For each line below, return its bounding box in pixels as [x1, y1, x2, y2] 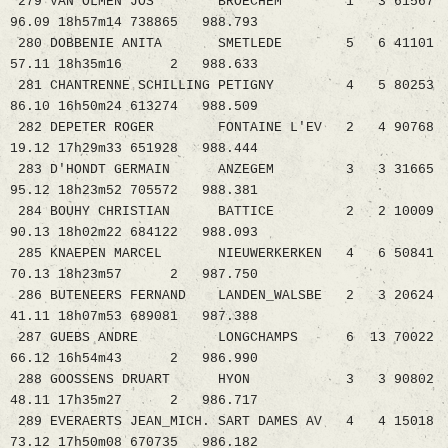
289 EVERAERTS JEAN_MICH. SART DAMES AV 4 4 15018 [10, 414, 434, 430]
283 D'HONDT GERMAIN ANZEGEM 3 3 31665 [10, 162, 434, 178]
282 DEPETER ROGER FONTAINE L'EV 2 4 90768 [10, 120, 434, 136]
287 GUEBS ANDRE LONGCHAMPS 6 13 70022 [10, 330, 434, 346]
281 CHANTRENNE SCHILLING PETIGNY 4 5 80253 [10, 78, 434, 94]
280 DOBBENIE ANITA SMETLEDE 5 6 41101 [10, 36, 434, 52]
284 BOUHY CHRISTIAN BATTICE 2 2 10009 [10, 204, 434, 220]
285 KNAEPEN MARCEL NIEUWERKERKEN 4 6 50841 [10, 246, 434, 262]
